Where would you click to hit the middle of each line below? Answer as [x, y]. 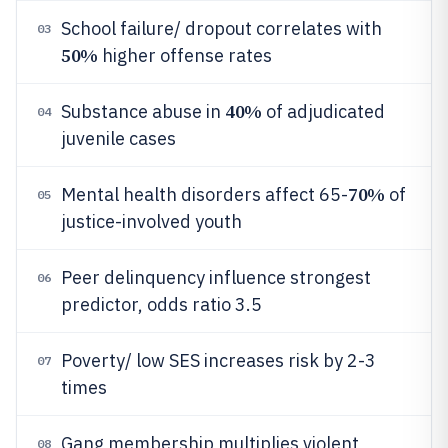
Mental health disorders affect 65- [204, 194]
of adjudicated [323, 111]
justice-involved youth [151, 221]
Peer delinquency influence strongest [216, 277]
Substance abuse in [143, 111]
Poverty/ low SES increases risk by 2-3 [218, 360]
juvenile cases [118, 138]
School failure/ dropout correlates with [221, 28]
